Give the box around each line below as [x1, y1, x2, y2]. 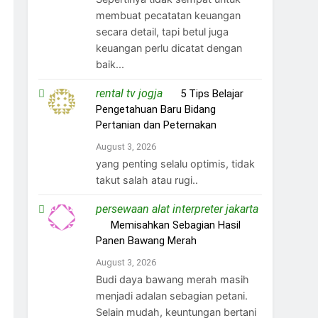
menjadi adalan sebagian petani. [96, 289, 248, 302]
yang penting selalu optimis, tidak [96, 157, 256, 170]
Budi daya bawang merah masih [96, 273, 250, 285]
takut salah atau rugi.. [96, 173, 199, 186]
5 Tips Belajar [180, 87, 244, 100]
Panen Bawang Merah [96, 234, 197, 247]
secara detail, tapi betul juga [96, 25, 229, 38]
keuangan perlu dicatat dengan [96, 41, 243, 54]
